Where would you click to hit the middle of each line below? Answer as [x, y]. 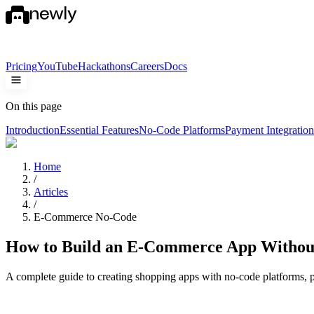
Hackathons [104, 66]
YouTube [57, 66]
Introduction [33, 130]
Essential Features [99, 130]
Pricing [21, 66]
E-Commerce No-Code [85, 217]
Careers [147, 66]
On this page [34, 106]
